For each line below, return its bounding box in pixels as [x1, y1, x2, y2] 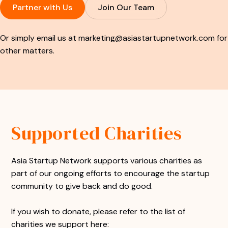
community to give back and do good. [11, 181, 153, 191]
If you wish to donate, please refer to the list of [11, 206, 186, 217]
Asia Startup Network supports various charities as [11, 155, 203, 166]
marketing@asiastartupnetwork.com [78, 33, 215, 43]
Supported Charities [11, 121, 182, 146]
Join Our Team [98, 2, 154, 13]
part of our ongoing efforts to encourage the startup [11, 168, 210, 179]
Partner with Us [13, 2, 72, 13]
